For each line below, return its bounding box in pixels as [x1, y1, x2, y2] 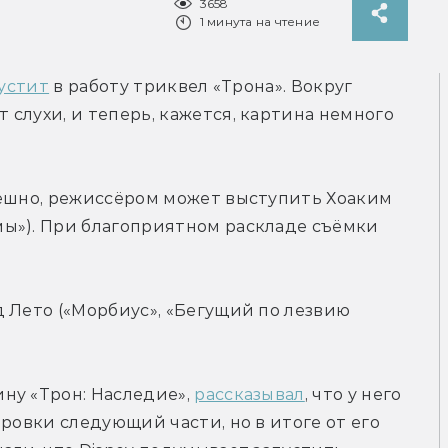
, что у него [304, 385, 402, 405]
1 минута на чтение [199, 14, 320, 30]
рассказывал [194, 385, 305, 405]
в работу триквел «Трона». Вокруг [49, 77, 353, 97]
